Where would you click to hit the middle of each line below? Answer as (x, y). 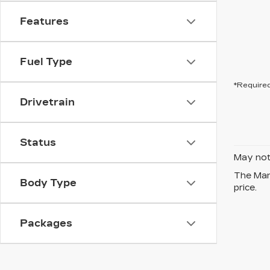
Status (38, 143)
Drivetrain (47, 102)
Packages (46, 223)
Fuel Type (46, 62)
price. (245, 188)
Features (44, 21)
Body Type (48, 183)
